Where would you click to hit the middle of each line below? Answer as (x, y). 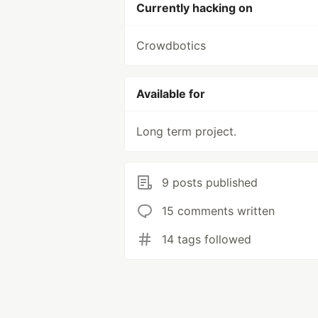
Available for (171, 94)
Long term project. (186, 131)
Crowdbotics (171, 45)
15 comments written (218, 211)
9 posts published (210, 182)
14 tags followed (207, 239)
